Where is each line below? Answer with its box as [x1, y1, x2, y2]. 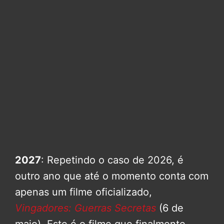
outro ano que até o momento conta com [15, 169, 208, 182]
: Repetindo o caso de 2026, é [41, 153, 183, 166]
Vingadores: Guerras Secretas [15, 201, 156, 214]
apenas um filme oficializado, [15, 185, 152, 198]
